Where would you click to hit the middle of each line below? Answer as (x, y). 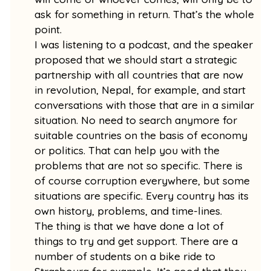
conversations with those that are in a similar (145, 105)
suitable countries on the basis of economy (141, 135)
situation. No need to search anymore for (136, 120)
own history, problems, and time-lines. (132, 211)
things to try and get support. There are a (136, 241)
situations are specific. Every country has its (142, 195)
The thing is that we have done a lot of (129, 226)
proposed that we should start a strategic (136, 59)
